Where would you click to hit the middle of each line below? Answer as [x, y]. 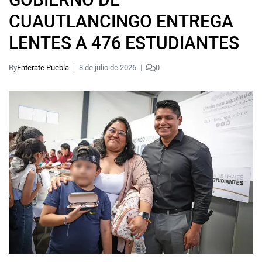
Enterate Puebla [43, 68]
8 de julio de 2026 [108, 68]
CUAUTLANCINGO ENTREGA [121, 21]
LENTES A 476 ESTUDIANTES [124, 43]
